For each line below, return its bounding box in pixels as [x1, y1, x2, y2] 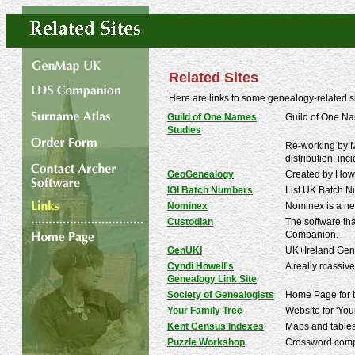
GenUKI [167, 245, 202, 256]
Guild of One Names [167, 112, 257, 123]
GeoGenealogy [167, 169, 234, 180]
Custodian [167, 216, 213, 227]
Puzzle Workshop [167, 337, 245, 348]
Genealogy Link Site [167, 273, 257, 284]
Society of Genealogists [167, 289, 274, 300]
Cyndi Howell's [167, 261, 234, 272]
